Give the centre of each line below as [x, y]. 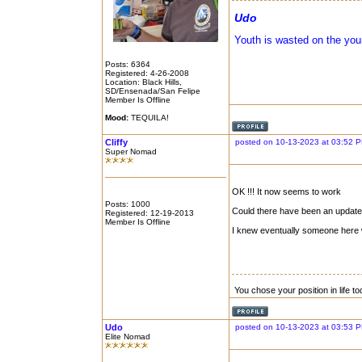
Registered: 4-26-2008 [147, 73]
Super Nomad [131, 152]
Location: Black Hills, [143, 82]
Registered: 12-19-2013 [149, 213]
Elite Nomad [128, 337]
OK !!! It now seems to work [286, 192]
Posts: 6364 [128, 64]
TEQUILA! [149, 118]
